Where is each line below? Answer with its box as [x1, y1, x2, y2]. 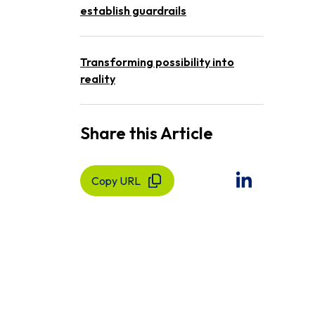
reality [80, 72, 115, 86]
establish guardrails [80, 4, 186, 18]
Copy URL [91, 174, 141, 188]
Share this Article [80, 122, 213, 143]
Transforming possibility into [80, 55, 234, 69]
